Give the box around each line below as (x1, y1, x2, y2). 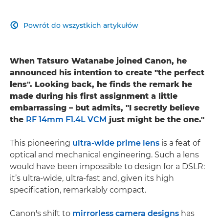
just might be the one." (107, 114, 204, 124)
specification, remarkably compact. (10, 185, 146, 195)
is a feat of (159, 138, 200, 148)
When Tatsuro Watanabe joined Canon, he (10, 56, 187, 66)
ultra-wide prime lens (72, 138, 159, 148)
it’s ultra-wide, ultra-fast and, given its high (10, 173, 174, 183)
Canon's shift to (10, 208, 72, 218)
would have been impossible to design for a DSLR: (10, 161, 205, 171)
